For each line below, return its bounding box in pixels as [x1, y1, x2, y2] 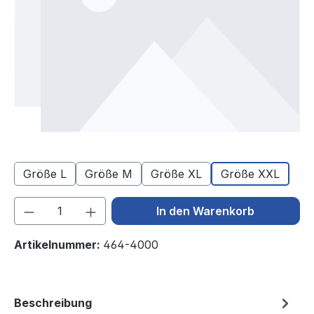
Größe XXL [221, 167, 280, 182]
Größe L [23, 167, 67, 182]
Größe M [85, 167, 132, 182]
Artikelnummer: [14, 238, 103, 252]
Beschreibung [14, 296, 92, 310]
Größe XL [151, 167, 202, 182]
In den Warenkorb [156, 204, 255, 219]
